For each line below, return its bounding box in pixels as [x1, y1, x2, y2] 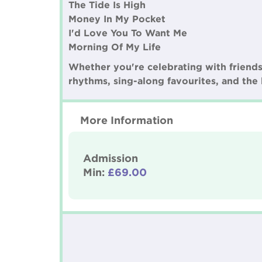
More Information [80, 114, 173, 126]
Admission [83, 152, 138, 164]
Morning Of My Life [68, 42, 161, 52]
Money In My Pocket [68, 13, 166, 24]
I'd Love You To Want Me [68, 27, 187, 38]
